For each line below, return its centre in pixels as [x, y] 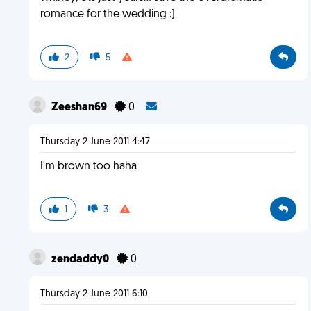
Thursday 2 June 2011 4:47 [95, 142]
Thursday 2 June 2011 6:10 [94, 294]
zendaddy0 [81, 260]
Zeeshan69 [80, 108]
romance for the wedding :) [107, 15]
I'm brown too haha [88, 167]
